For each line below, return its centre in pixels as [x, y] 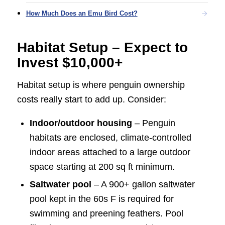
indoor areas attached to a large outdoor [110, 152]
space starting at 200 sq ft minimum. [102, 167]
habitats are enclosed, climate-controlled [110, 138]
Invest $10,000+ [70, 62]
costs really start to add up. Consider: [91, 99]
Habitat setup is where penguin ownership [101, 85]
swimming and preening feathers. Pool [106, 214]
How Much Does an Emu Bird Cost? [82, 13]
